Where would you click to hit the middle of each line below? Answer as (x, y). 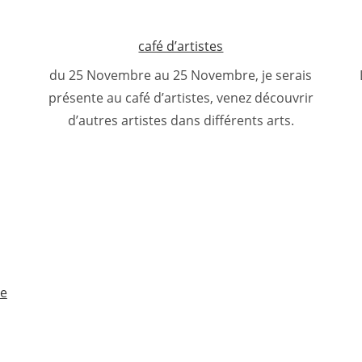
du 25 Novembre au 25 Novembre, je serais (181, 76)
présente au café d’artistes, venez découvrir (181, 98)
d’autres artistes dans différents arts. (181, 121)
